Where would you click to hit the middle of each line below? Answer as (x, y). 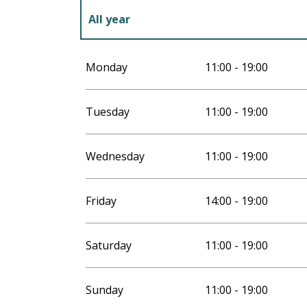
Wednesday (115, 157)
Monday (107, 67)
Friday (101, 201)
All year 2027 (123, 59)
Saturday (109, 246)
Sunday (105, 290)
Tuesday (108, 112)
